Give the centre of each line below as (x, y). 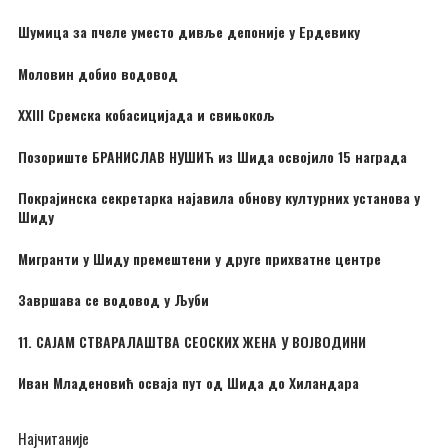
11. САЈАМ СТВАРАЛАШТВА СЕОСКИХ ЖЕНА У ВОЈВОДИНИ (192, 341)
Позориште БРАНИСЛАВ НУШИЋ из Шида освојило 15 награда (212, 156)
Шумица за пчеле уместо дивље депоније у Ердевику (189, 32)
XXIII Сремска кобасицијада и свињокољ (146, 115)
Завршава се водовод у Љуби (113, 300)
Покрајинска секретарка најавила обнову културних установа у (219, 198)
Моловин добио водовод (98, 73)
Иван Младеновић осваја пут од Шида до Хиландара (188, 383)
